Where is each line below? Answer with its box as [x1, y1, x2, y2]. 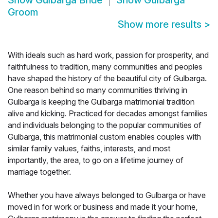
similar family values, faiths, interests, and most [8, 144, 170, 154]
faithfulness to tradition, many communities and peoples [8, 62, 202, 72]
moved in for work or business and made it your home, [8, 202, 198, 212]
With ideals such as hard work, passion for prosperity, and [8, 50, 209, 60]
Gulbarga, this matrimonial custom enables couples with [8, 132, 201, 142]
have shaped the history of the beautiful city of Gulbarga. [8, 73, 207, 84]
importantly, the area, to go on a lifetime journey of [8, 155, 183, 165]
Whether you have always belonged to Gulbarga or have [8, 190, 206, 200]
